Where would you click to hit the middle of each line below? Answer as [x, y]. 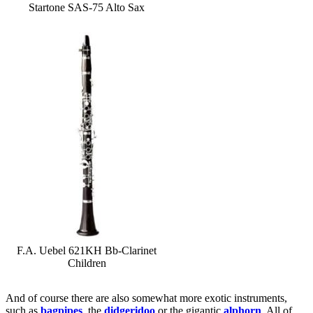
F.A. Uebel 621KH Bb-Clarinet [87, 250]
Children [87, 263]
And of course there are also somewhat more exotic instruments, [146, 298]
